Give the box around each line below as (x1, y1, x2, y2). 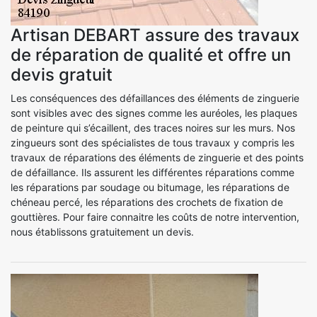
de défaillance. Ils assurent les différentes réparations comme (11, 166, 294, 178)
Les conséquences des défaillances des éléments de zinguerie (11, 91, 299, 104)
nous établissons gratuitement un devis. (11, 225, 194, 238)
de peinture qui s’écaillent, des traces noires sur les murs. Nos (11, 121, 295, 134)
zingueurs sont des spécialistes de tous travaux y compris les (11, 136, 294, 149)
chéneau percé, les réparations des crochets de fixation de (11, 195, 283, 208)
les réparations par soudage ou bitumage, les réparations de (11, 180, 289, 193)
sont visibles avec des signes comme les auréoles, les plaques (11, 106, 297, 119)
